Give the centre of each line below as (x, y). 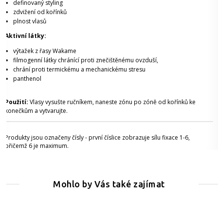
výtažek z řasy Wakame (45, 51)
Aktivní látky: (26, 36)
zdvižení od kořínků (40, 12)
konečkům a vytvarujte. (36, 110)
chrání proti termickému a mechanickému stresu (79, 69)
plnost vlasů (30, 21)
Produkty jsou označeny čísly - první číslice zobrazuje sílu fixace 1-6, (97, 137)
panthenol (27, 78)
